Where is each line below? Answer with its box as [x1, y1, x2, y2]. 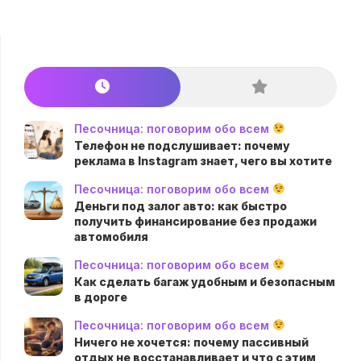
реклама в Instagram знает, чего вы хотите [74, 153, 332, 168]
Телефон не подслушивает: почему [74, 138, 290, 152]
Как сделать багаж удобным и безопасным [74, 274, 335, 288]
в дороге [74, 289, 127, 304]
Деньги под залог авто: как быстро [74, 198, 287, 213]
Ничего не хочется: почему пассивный [74, 334, 309, 349]
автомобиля [74, 229, 148, 243]
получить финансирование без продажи [74, 214, 317, 228]
